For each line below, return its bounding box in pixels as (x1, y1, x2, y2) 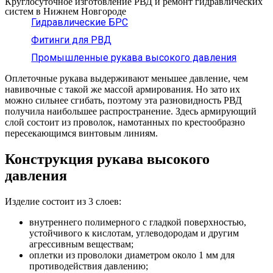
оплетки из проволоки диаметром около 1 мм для (29, 249, 235, 260)
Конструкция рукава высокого (5, 151, 210, 167)
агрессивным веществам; (29, 238, 133, 249)
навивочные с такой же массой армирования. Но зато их (5, 84, 240, 94)
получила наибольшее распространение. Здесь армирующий (5, 106, 257, 116)
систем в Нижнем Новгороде (5, 6, 126, 16)
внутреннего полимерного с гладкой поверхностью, (29, 216, 246, 227)
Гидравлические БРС (31, 16, 129, 28)
